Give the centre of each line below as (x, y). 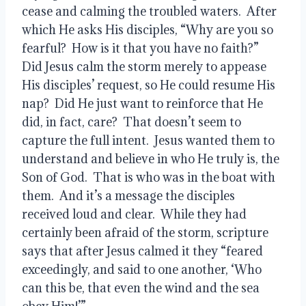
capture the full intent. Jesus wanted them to (148, 140)
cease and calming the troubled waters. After (149, 11)
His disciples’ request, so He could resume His (149, 85)
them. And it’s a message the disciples (128, 195)
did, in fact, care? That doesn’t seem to (131, 122)
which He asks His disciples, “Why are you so (148, 29)
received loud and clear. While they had (134, 214)
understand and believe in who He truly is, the (151, 158)
